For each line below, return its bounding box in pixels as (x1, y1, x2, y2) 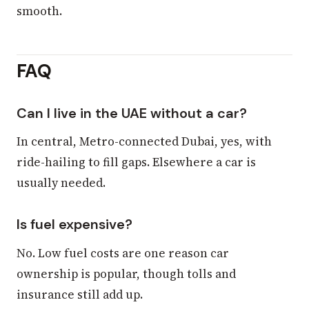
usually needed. (17, 175, 106, 192)
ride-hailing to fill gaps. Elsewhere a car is (17, 154, 256, 171)
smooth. (17, 2, 62, 19)
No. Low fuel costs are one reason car (17, 244, 229, 261)
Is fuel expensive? (17, 215, 132, 234)
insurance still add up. (17, 286, 143, 303)
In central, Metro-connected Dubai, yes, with (17, 133, 272, 150)
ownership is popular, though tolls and (17, 265, 236, 282)
